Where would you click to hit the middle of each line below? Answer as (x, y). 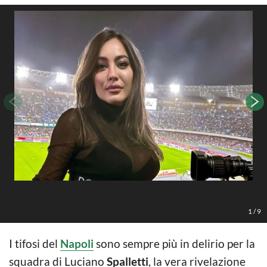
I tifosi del (35, 243)
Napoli (77, 243)
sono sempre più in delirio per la (174, 243)
